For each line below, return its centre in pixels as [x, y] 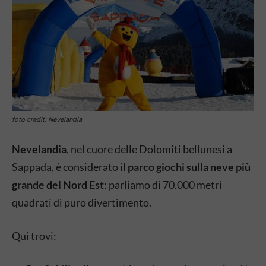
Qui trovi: [34, 235]
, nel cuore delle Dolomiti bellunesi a [149, 149]
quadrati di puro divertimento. [82, 202]
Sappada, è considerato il [70, 167]
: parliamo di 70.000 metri [163, 184]
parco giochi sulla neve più [189, 167]
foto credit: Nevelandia [47, 119]
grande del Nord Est [58, 184]
